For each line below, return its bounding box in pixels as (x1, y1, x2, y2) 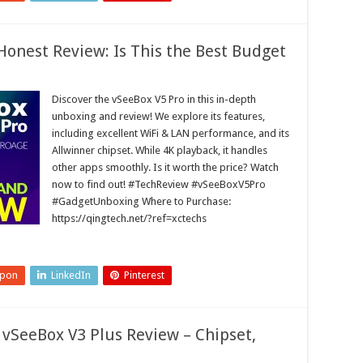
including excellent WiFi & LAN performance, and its (52, 127, 289, 139)
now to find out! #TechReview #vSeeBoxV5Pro (52, 178, 266, 190)
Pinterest (124, 269, 164, 281)
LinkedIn (51, 269, 91, 281)
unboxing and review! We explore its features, (52, 110, 265, 122)
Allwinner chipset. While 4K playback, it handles (52, 144, 267, 156)
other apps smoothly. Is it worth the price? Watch (52, 161, 279, 173)
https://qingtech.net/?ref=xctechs (52, 212, 207, 224)
